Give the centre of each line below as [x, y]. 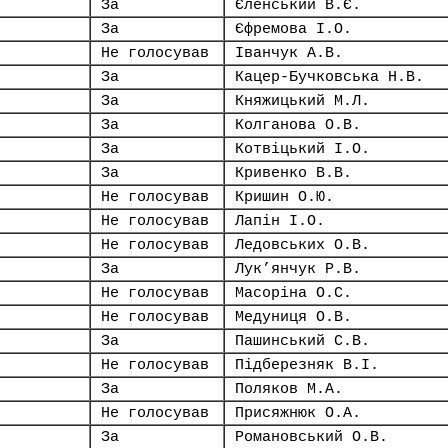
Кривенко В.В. [293, 173]
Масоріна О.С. [293, 293]
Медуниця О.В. [293, 317]
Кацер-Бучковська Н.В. [329, 77]
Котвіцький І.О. [302, 149]
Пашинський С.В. [302, 341]
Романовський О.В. [311, 437]
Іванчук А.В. [289, 53]
